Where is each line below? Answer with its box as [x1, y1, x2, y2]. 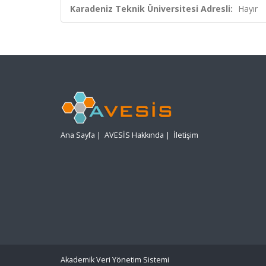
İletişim [173, 130, 198, 141]
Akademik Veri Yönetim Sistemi [61, 255, 169, 265]
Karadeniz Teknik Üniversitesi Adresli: [70, 3, 233, 14]
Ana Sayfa [61, 130, 95, 141]
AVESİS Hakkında [104, 130, 164, 141]
